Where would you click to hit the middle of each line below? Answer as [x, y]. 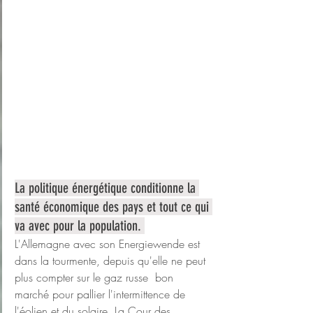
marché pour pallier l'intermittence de [102, 294]
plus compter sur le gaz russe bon [96, 278]
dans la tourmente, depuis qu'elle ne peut [112, 261]
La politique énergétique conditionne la [107, 188]
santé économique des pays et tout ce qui [114, 207]
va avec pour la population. [80, 226]
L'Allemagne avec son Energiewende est [109, 244]
